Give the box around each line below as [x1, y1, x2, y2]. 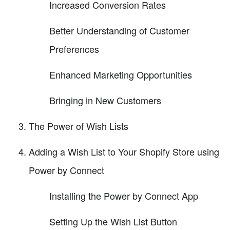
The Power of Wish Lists [29, 119, 128, 133]
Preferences [49, 42, 99, 56]
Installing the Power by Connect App [49, 189, 198, 203]
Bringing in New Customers [49, 93, 161, 107]
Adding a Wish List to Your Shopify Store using [29, 145, 219, 159]
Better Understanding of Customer [49, 24, 189, 37]
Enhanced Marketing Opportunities [49, 68, 192, 82]
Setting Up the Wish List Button [49, 215, 177, 228]
